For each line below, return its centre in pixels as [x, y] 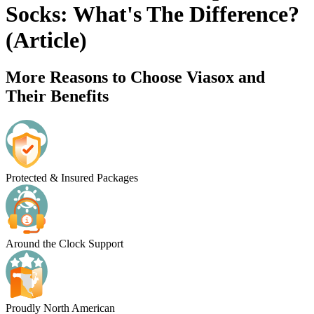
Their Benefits [57, 96]
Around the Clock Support [64, 243]
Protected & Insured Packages [72, 177]
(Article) [46, 40]
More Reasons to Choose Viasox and [135, 77]
